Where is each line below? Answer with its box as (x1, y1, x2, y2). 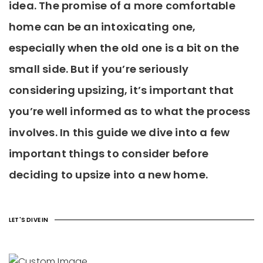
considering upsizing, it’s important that (9, 83, 234, 97)
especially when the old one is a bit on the (9, 41, 240, 55)
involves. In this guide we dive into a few (9, 125, 230, 140)
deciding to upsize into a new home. (9, 167, 208, 182)
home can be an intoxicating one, (9, 19, 196, 34)
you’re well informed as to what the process (9, 104, 251, 119)
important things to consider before (9, 146, 209, 161)
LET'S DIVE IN (9, 215, 49, 224)
